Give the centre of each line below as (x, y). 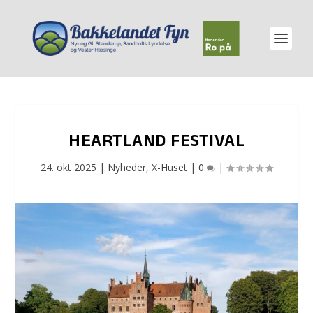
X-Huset (169, 167)
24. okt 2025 (68, 167)
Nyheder (127, 167)
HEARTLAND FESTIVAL (156, 143)
